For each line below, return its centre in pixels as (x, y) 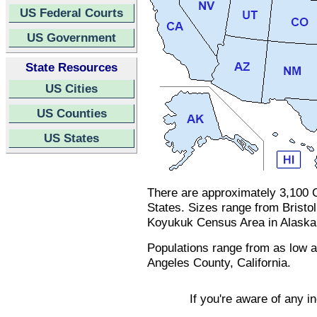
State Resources (71, 67)
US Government (71, 38)
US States (71, 138)
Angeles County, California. (219, 263)
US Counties (71, 113)
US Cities (71, 88)
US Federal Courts (71, 13)
